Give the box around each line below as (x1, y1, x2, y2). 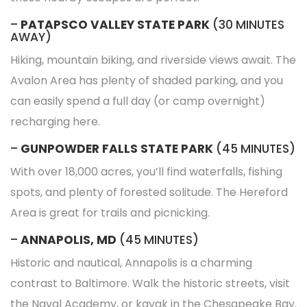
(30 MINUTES (210, 16, 284, 33)
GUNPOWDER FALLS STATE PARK (21, 140, 213, 157)
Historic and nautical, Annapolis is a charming (10, 255, 252, 271)
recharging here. (10, 114, 100, 130)
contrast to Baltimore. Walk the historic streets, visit (10, 275, 290, 291)
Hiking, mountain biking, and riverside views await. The (10, 52, 296, 68)
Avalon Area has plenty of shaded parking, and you (10, 73, 283, 88)
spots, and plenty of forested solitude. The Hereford (10, 184, 288, 200)
